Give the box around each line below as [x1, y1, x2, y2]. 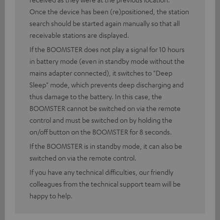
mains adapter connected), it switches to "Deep [29, 68, 172, 78]
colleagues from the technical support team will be [29, 179, 181, 189]
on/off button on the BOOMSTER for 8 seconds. [29, 127, 172, 137]
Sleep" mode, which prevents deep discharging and [29, 80, 184, 89]
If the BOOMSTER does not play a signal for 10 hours [29, 45, 185, 54]
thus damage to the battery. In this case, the [29, 92, 162, 101]
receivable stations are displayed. [29, 30, 129, 40]
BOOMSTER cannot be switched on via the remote [29, 104, 181, 113]
